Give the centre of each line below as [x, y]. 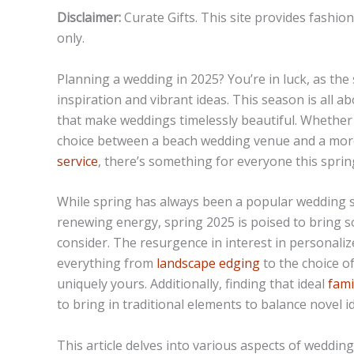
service [77, 161]
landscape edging [208, 264]
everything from [107, 264]
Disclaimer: [90, 18]
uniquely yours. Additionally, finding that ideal [192, 284]
